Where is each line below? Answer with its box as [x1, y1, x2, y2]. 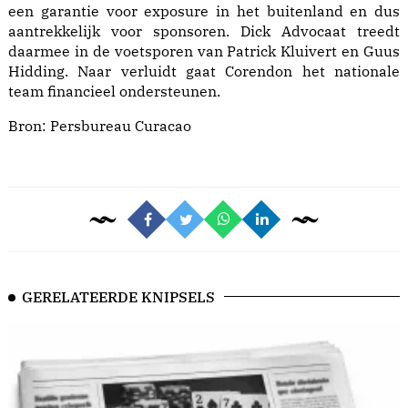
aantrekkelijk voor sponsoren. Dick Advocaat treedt [8, 22, 400, 41]
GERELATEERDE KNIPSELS [22, 288, 215, 307]
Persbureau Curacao [50, 117, 191, 136]
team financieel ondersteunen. [8, 82, 220, 101]
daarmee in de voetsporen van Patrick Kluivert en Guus [8, 42, 400, 61]
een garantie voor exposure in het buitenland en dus [8, 2, 400, 21]
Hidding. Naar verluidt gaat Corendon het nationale [8, 62, 400, 81]
